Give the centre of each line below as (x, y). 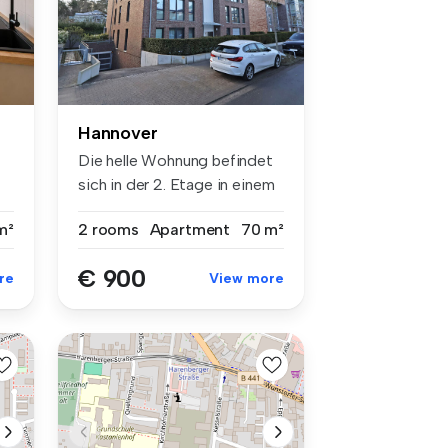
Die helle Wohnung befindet (175, 160)
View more (246, 278)
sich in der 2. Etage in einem (176, 184)
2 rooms (108, 229)
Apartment (190, 229)
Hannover (118, 132)
